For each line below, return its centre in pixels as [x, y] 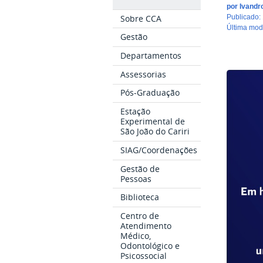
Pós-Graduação [150, 93]
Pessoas [136, 178]
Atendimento [146, 226]
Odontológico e [150, 246]
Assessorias [144, 74]
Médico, [136, 236]
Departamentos [151, 56]
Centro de [140, 216]
